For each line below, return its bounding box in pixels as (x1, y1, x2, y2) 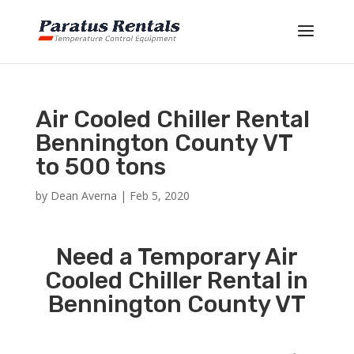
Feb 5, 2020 (129, 188, 190, 203)
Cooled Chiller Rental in (45, 266, 309, 295)
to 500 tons (35, 153, 166, 181)
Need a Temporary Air (55, 243, 298, 271)
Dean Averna (50, 188, 117, 203)
